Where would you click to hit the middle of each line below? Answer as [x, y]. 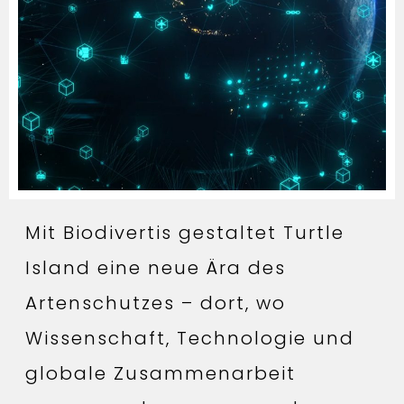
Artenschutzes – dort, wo [156, 303]
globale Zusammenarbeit [161, 374]
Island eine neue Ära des [156, 268]
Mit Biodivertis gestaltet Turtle [185, 233]
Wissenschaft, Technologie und [190, 339]
